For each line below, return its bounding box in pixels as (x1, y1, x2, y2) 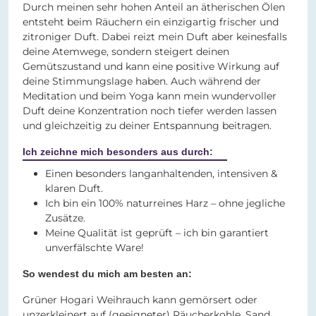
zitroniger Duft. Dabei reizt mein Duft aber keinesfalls (23, 30, 287, 44)
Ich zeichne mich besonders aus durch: (23, 146, 213, 158)
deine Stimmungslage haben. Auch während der (23, 75, 261, 88)
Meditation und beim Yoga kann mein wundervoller (23, 90, 276, 103)
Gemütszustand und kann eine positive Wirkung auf (23, 60, 279, 73)
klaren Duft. (45, 182, 103, 195)
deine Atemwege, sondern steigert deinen (23, 45, 229, 59)
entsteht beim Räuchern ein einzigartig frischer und (23, 16, 279, 29)
